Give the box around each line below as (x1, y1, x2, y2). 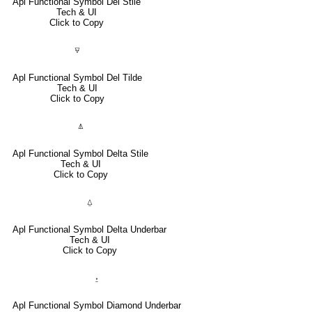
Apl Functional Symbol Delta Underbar (13, 224, 166, 235)
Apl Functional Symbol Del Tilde (13, 72, 142, 83)
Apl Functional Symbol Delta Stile (13, 148, 148, 159)
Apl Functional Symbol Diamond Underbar (13, 299, 181, 311)
